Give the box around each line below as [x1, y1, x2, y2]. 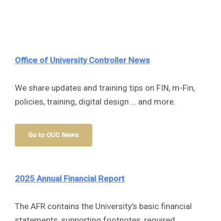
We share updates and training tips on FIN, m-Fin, [15, 83, 195, 93]
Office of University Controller [15, 55, 128, 66]
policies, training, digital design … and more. [15, 97, 176, 107]
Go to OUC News [28, 131, 79, 139]
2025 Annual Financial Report [15, 174, 124, 184]
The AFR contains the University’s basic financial [15, 201, 192, 212]
